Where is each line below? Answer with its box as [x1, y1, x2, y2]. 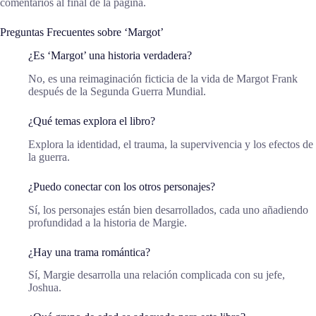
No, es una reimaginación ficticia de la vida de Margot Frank [28, 72, 298, 85]
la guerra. [28, 150, 70, 163]
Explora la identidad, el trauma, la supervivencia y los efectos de [28, 138, 313, 150]
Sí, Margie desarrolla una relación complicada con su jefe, [28, 269, 285, 281]
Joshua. [28, 281, 61, 294]
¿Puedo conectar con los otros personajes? [28, 180, 215, 193]
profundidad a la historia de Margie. [28, 216, 187, 229]
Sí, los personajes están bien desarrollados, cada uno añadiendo [28, 203, 308, 216]
